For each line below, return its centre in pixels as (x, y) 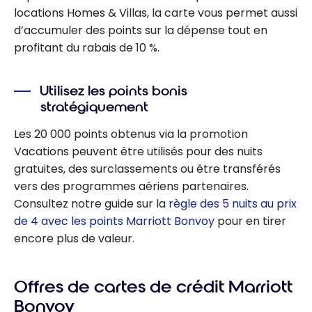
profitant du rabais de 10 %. (87, 48)
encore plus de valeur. (74, 238)
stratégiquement (95, 107)
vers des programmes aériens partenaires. (131, 186)
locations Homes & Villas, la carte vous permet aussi (156, 13)
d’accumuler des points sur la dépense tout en (141, 31)
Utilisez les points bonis (114, 91)
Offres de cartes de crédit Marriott (153, 287)
